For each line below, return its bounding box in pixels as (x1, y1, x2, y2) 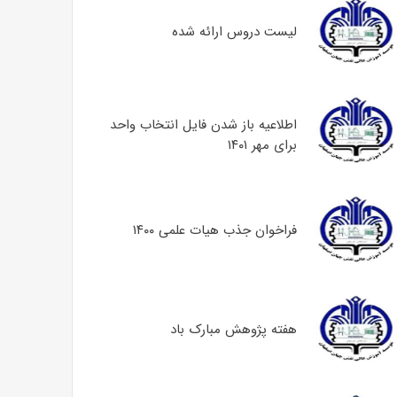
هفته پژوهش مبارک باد (169, 319, 297, 340)
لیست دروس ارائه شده (171, 21, 297, 43)
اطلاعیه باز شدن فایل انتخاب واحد (109, 114, 297, 136)
